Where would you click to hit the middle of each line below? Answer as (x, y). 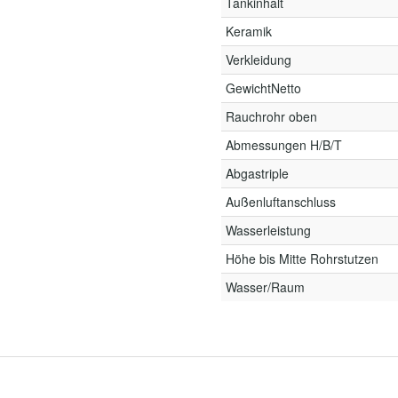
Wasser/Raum (265, 287)
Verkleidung (259, 60)
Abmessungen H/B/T (284, 145)
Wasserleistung (268, 230)
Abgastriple (257, 173)
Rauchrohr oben (271, 116)
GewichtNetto (263, 88)
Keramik (249, 31)
